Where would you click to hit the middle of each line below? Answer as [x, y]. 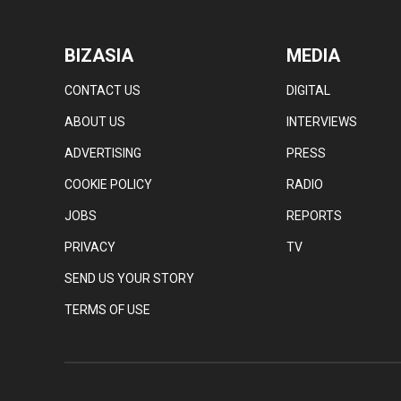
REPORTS [315, 215]
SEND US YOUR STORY [129, 278]
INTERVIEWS [322, 121]
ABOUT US [95, 121]
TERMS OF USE [107, 309]
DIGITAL [309, 90]
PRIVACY [90, 247]
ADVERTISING [103, 153]
